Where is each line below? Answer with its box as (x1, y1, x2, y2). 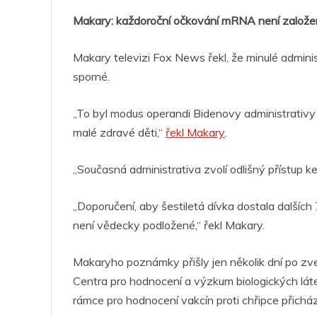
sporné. (73, 69, 110, 84)
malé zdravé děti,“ (73, 125, 166, 140)
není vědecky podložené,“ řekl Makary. (73, 218, 265, 233)
